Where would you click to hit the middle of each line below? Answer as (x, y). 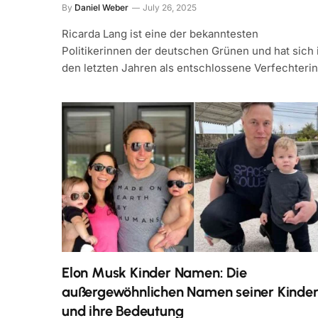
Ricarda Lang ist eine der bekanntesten (160, 33)
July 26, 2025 (170, 7)
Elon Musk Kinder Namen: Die (154, 272)
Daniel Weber (102, 7)
